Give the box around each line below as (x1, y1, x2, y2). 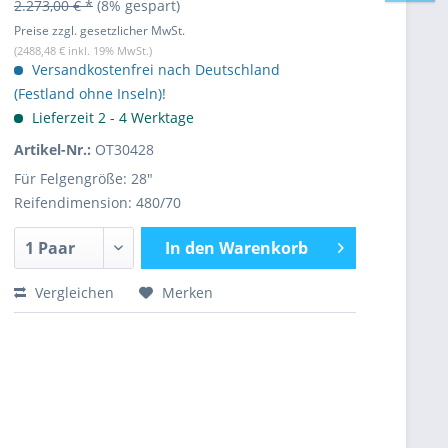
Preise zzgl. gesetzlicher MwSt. (14, 22, 185, 39)
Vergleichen (31, 283, 114, 302)
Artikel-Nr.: (14, 140, 95, 159)
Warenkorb (218, 237, 308, 259)
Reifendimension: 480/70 (14, 193, 181, 212)
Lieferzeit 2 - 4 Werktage (28, 108, 194, 127)
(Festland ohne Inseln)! (14, 84, 166, 103)
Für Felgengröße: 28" (14, 169, 153, 188)
